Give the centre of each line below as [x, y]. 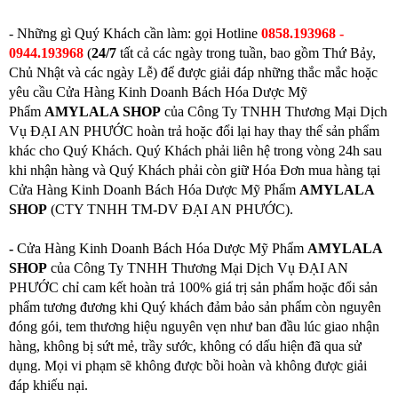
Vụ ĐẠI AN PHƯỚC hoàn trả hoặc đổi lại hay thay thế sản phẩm [194, 131]
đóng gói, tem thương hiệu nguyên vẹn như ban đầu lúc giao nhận [194, 327]
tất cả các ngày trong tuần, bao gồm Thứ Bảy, [248, 53]
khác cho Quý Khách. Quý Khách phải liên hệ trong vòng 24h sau [195, 151]
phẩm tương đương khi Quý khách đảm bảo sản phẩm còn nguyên [195, 307]
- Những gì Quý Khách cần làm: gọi [112, 34]
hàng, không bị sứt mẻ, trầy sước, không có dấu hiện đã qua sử [185, 346]
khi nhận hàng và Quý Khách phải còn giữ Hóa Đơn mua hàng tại [195, 171]
